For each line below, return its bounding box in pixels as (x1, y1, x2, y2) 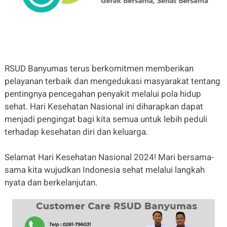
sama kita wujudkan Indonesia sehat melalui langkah (4, 165, 205, 175)
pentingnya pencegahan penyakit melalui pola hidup (4, 89, 201, 99)
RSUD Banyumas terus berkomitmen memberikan (4, 63, 194, 74)
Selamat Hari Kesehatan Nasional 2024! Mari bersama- (4, 152, 214, 163)
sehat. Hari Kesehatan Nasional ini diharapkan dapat (4, 101, 203, 112)
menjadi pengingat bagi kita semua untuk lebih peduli (4, 114, 207, 125)
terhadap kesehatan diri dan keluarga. (4, 127, 148, 137)
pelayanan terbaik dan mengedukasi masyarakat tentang (4, 76, 220, 87)
